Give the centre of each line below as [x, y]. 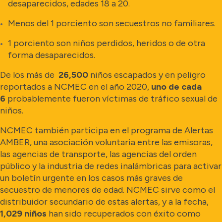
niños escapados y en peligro [147, 75]
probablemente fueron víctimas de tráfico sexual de [111, 99]
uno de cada [176, 87]
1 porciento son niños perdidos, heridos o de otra [107, 43]
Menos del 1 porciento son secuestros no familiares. [112, 23]
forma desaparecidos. [52, 55]
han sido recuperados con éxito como [124, 214]
